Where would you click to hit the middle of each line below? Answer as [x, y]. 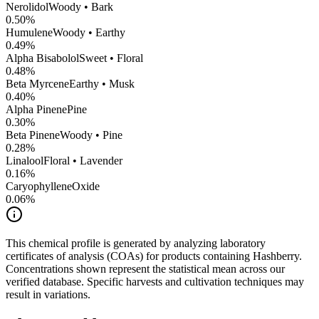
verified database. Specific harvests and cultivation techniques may [155, 282]
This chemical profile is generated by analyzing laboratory [136, 244]
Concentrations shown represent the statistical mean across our [145, 269]
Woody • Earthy [89, 33]
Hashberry [276, 256]
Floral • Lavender [83, 161]
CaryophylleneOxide [53, 187]
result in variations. [48, 295]
